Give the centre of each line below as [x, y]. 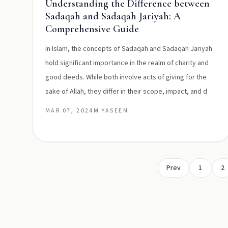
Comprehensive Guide [92, 29]
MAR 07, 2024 [69, 111]
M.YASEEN [111, 111]
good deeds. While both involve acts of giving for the [126, 77]
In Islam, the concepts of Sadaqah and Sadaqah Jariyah [129, 49]
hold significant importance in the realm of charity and [127, 63]
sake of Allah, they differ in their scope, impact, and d [126, 92]
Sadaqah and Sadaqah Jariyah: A [113, 16]
